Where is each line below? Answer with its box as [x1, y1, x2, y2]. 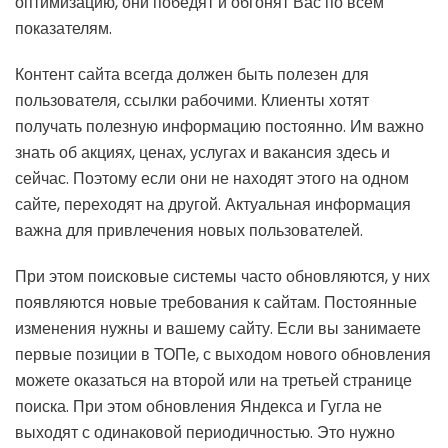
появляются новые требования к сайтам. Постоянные [15, 290, 417, 314]
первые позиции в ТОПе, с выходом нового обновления [15, 342, 431, 366]
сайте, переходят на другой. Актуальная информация [15, 192, 411, 216]
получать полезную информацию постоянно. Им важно [15, 114, 424, 138]
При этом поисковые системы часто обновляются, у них [15, 264, 430, 288]
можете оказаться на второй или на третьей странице [15, 368, 412, 392]
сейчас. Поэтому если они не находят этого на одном [15, 166, 409, 190]
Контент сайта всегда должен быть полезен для [15, 62, 369, 86]
